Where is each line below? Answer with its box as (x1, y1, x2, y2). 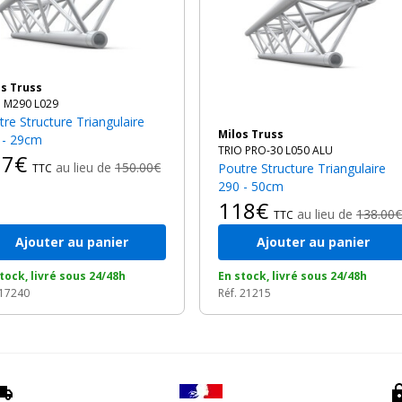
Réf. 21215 (218, 285, 271, 301)
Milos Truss (228, 127, 284, 142)
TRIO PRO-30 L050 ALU (218, 143, 333, 158)
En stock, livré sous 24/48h (218, 268, 367, 284)
